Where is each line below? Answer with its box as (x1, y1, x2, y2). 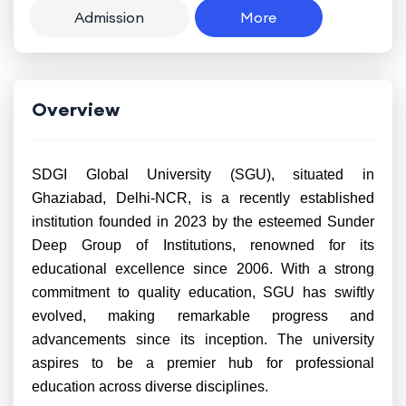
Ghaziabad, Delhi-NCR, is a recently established (32, 190, 374, 206)
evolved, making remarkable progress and (32, 308, 374, 324)
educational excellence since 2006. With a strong (32, 261, 374, 276)
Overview (32, 98, 120, 121)
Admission (74, 8, 145, 26)
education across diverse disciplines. (32, 379, 268, 394)
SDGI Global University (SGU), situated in (32, 167, 374, 182)
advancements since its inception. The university (32, 332, 374, 347)
